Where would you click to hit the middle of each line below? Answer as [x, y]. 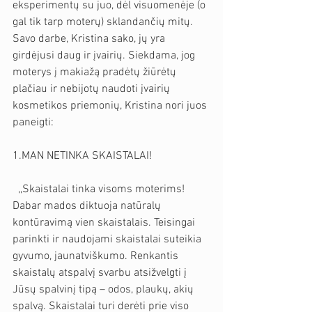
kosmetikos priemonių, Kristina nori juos [111, 106]
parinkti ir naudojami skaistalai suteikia [108, 240]
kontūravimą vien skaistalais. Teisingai [105, 223]
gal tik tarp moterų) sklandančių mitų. [104, 23]
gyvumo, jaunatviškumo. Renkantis [97, 257]
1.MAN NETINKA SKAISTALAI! [82, 156]
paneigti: [33, 123]
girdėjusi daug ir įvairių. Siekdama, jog [105, 56]
